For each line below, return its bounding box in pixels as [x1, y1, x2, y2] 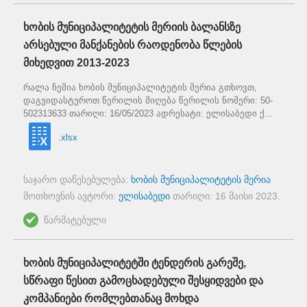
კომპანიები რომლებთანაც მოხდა [23, 293, 199, 305]
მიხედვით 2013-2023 [23, 56, 130, 69]
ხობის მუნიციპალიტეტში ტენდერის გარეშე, [23, 257, 246, 269]
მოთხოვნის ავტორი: [23, 191, 119, 202]
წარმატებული [44, 214, 106, 226]
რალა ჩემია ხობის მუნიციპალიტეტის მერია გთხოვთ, [23, 82, 257, 93]
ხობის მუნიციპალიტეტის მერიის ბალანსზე [23, 21, 241, 33]
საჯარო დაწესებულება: [23, 174, 131, 186]
